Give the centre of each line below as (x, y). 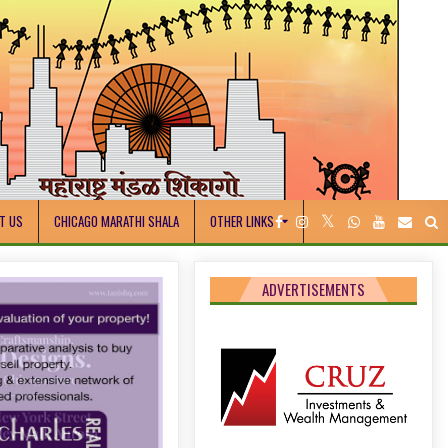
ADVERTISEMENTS (314, 289)
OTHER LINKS (242, 221)
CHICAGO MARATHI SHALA (116, 221)
